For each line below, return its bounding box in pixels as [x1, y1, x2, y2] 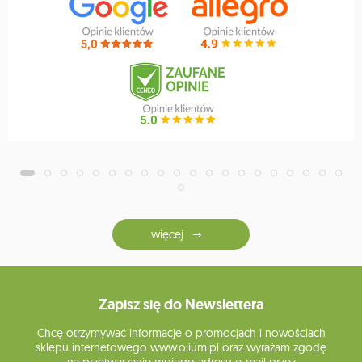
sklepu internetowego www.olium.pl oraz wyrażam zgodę [36, 340, 326, 356]
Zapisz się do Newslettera [99, 295, 263, 315]
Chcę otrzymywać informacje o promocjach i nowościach [36, 326, 326, 341]
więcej [151, 226, 183, 242]
